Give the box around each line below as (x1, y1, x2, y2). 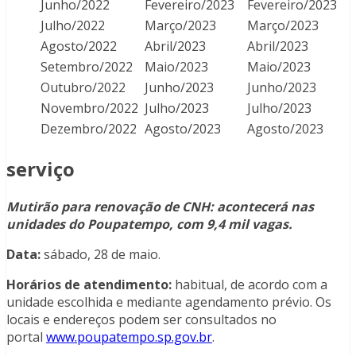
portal (6, 328, 46, 346)
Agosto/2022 (41, 37, 120, 56)
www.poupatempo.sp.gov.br (46, 328, 212, 346)
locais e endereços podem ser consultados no (6, 311, 277, 329)
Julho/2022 (41, 17, 108, 35)
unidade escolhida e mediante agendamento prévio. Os (6, 293, 331, 311)
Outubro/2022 (41, 79, 129, 97)
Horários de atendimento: (6, 276, 172, 294)
